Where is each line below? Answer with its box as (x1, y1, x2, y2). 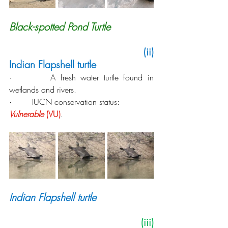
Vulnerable (9, 108, 44, 120)
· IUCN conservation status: (9, 96, 122, 107)
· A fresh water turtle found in (9, 71, 154, 83)
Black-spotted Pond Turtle (9, 19, 110, 34)
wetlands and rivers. (9, 83, 76, 95)
